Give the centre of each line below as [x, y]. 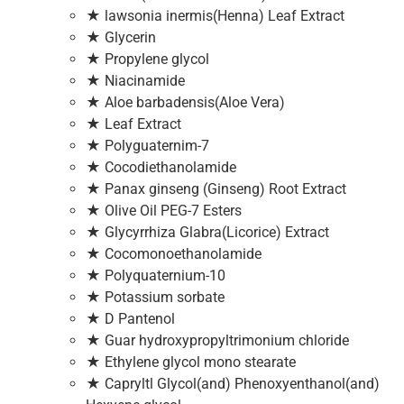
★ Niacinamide [135, 80]
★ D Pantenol [130, 318]
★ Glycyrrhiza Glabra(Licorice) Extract [207, 232]
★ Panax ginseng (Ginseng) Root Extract [216, 188]
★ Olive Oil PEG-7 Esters [164, 210]
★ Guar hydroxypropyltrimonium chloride [217, 340]
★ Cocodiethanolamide [161, 167]
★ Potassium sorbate [155, 297]
